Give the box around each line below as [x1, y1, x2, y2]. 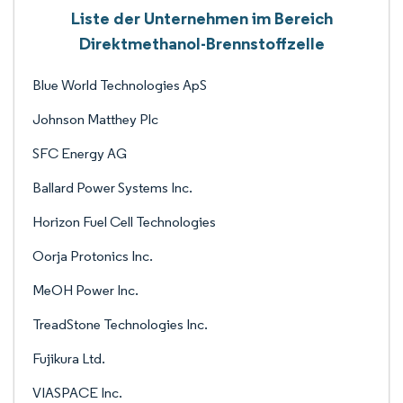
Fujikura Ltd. [32, 350, 105, 367]
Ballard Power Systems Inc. [32, 179, 193, 196]
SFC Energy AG [32, 145, 127, 162]
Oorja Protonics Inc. [32, 247, 153, 264]
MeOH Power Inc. [32, 282, 139, 299]
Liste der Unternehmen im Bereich [70, 7, 333, 29]
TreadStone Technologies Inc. [32, 316, 208, 333]
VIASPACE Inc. [32, 384, 122, 401]
